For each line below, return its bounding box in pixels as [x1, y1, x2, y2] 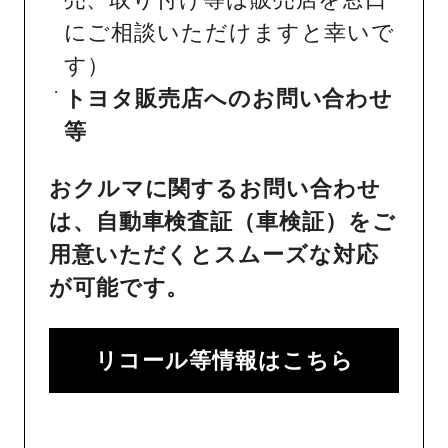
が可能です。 [49, 274, 190, 300]
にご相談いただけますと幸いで [63, 19, 396, 45]
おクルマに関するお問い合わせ [49, 175, 381, 201]
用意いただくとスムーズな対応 [49, 241, 379, 267]
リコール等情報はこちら [94, 347, 354, 373]
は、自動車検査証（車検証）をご [49, 208, 396, 234]
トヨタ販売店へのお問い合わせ [63, 85, 394, 111]
